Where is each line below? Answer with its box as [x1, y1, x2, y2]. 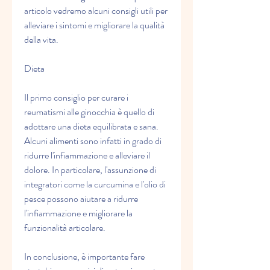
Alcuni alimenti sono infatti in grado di [24, 134, 162, 148]
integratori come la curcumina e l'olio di [24, 177, 166, 192]
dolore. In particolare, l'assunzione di [24, 163, 156, 177]
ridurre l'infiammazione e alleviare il [24, 148, 150, 163]
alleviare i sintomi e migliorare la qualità [24, 18, 165, 33]
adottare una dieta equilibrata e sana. [24, 119, 159, 134]
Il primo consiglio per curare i [24, 90, 128, 105]
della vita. [24, 33, 58, 47]
